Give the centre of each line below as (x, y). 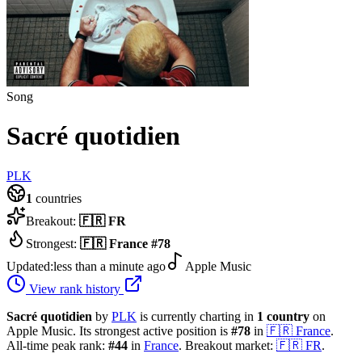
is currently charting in (198, 316)
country (288, 316)
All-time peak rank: (57, 345)
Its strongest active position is (154, 330)
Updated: (30, 266)
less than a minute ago (109, 266)
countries (57, 198)
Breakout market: (229, 345)
